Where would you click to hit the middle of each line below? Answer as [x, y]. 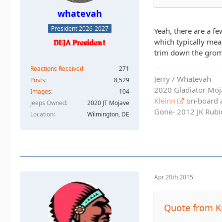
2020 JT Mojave [108, 103]
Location [42, 114]
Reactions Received [57, 68]
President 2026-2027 [80, 28]
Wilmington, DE [108, 114]
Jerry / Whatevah [183, 79]
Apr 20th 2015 [174, 177]
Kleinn [165, 101]
